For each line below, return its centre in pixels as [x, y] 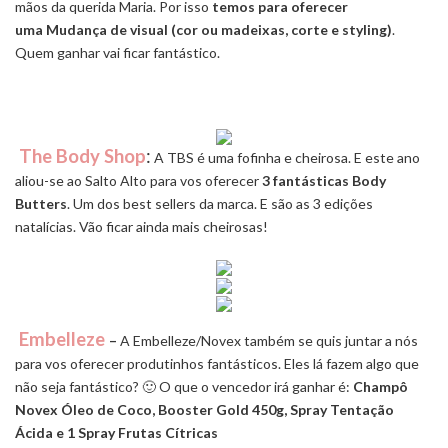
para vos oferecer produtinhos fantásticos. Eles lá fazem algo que [217, 363]
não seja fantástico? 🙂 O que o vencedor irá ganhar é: [184, 386]
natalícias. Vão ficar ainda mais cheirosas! [141, 226]
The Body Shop [82, 155]
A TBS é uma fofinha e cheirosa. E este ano [285, 157]
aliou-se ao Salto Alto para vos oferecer [138, 180]
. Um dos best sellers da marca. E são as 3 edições [220, 203]
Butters [41, 203]
